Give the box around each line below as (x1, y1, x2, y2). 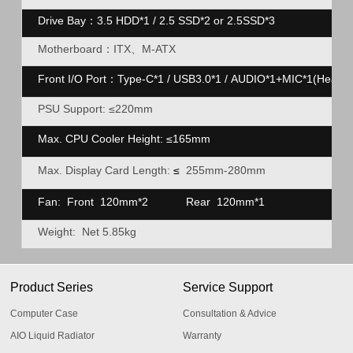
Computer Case (10, 308, 79, 319)
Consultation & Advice (183, 308, 277, 319)
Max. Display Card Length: (37, 164, 170, 176)
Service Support (183, 281, 273, 294)
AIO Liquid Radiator (10, 330, 95, 341)
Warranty (183, 330, 222, 341)
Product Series (10, 281, 94, 294)
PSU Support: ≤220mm (37, 102, 153, 115)
